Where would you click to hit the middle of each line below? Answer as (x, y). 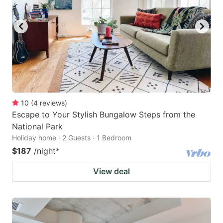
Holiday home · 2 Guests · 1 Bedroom (72, 138)
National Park (37, 127)
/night (45, 151)
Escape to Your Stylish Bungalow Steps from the (104, 115)
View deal (111, 171)
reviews (52, 103)
